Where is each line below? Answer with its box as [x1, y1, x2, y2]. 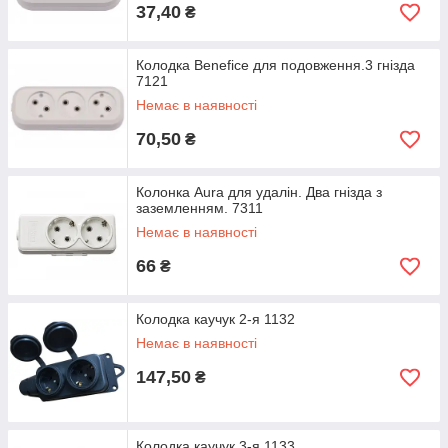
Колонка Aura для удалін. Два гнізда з [136, 184, 382, 200]
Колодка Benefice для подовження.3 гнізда [136, 57, 415, 73]
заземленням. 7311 [136, 200, 263, 216]
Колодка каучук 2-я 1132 [136, 311, 295, 327]
